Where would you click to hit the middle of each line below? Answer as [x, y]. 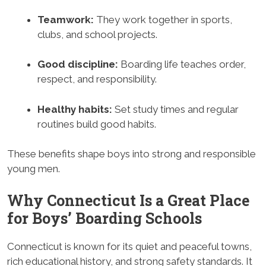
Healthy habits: [75, 109]
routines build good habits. [97, 124]
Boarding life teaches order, [182, 64]
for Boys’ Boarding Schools [104, 218]
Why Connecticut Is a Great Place [128, 200]
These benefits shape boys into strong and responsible [132, 154]
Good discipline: [78, 64]
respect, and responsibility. [97, 79]
